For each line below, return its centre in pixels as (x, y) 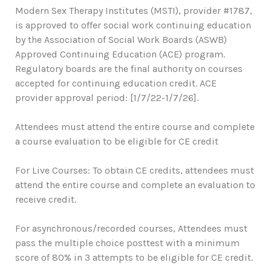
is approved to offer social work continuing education (133, 25)
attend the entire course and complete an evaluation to (135, 185)
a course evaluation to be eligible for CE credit (117, 141)
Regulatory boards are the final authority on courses (129, 69)
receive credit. (46, 199)
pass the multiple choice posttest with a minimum (127, 243)
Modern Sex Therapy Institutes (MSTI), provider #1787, (134, 11)
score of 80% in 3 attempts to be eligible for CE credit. (134, 257)
